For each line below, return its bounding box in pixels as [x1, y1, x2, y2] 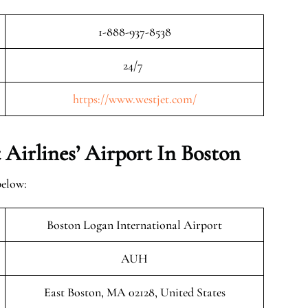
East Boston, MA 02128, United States [43, 285, 225, 300]
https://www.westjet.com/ [72, 91, 197, 107]
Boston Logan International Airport [47, 217, 222, 232]
